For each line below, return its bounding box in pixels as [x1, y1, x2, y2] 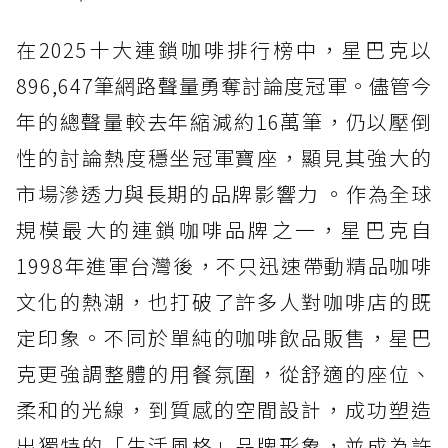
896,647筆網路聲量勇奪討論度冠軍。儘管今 [16, 71, 432, 101]
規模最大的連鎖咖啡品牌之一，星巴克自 [16, 215, 432, 245]
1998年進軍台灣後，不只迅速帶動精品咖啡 [16, 251, 432, 281]
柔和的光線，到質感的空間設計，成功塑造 [16, 395, 432, 425]
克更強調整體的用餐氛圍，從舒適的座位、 [16, 359, 432, 389]
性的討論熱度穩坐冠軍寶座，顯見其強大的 [16, 143, 432, 173]
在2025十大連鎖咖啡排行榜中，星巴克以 [16, 35, 432, 65]
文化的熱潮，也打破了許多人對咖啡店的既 [16, 287, 432, 317]
